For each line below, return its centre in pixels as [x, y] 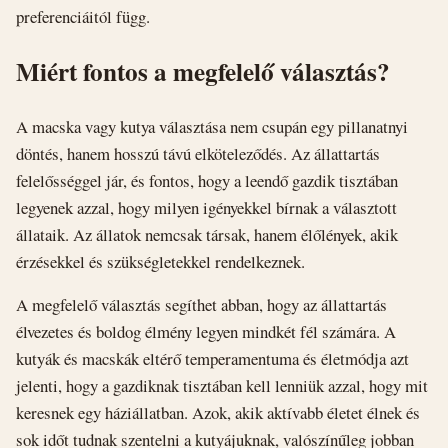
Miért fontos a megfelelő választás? [203, 71]
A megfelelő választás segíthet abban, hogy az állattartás [201, 305]
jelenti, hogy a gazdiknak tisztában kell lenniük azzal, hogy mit [222, 386]
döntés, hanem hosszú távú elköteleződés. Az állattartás [198, 153]
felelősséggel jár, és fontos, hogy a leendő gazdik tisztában [207, 180]
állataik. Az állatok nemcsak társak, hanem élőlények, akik [207, 234]
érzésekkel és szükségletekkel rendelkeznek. [160, 261]
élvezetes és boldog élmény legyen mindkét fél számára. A [206, 332]
